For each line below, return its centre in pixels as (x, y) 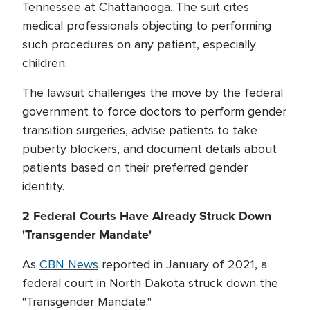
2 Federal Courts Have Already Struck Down (147, 216)
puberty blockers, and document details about (149, 149)
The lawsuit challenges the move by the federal (153, 93)
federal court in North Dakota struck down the (150, 283)
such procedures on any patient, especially (139, 44)
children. (46, 63)
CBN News (69, 264)
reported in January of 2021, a (183, 264)
